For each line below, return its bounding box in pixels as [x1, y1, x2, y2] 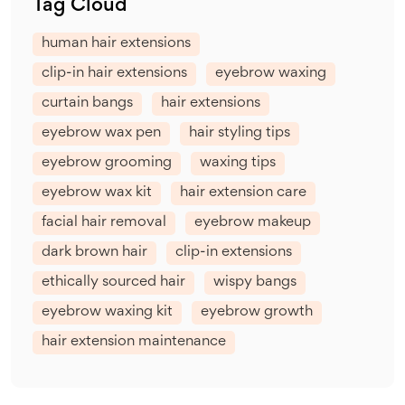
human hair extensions [42, 36, 191, 51]
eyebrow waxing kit [42, 305, 173, 319]
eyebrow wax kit [42, 185, 152, 200]
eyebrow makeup [194, 215, 311, 230]
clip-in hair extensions [42, 66, 187, 80]
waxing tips [200, 155, 276, 170]
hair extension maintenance [42, 334, 226, 349]
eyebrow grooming [42, 155, 172, 170]
